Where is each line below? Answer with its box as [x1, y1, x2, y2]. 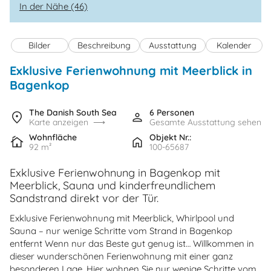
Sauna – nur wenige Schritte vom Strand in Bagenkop [10, 224, 232, 237]
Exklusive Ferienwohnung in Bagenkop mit [10, 165, 220, 180]
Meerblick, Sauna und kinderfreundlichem [10, 178, 215, 192]
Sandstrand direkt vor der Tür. [10, 191, 158, 205]
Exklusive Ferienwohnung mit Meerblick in [10, 63, 252, 79]
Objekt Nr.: [149, 131, 191, 143]
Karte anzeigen [29, 117, 88, 128]
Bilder [28, 40, 51, 51]
